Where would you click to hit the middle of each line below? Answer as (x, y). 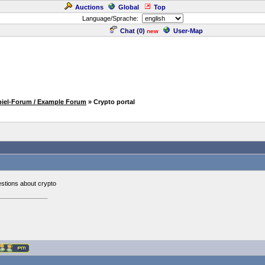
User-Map (188, 31)
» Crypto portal (112, 102)
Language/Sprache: (112, 18)
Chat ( (130, 31)
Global (129, 7)
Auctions (89, 7)
